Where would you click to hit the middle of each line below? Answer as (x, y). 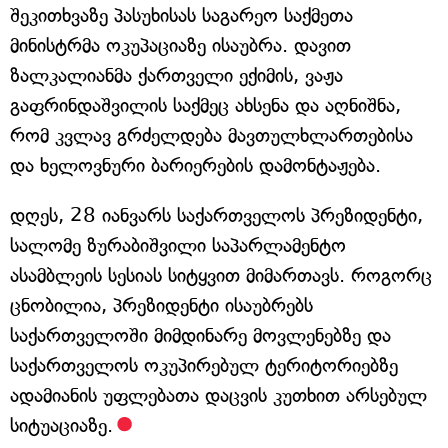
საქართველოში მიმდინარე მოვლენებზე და (200, 335)
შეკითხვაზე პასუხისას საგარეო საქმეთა (181, 15)
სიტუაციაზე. (61, 425)
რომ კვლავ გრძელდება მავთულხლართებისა (211, 135)
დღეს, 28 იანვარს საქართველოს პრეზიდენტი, (216, 215)
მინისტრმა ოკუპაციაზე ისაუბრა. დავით (180, 45)
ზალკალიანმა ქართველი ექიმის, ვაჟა (176, 75)
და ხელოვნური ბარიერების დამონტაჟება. (195, 165)
